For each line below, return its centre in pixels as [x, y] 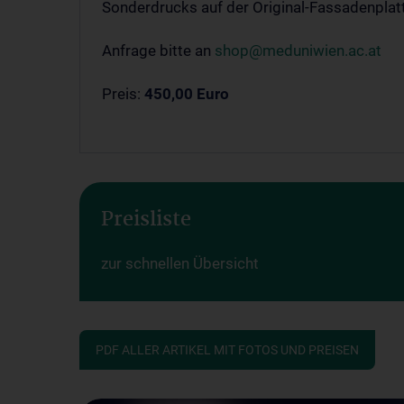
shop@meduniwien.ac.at [298, 50]
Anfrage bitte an [158, 50]
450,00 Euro [187, 94]
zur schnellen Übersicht [180, 263]
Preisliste [146, 220]
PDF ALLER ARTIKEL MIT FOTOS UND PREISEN [227, 350]
